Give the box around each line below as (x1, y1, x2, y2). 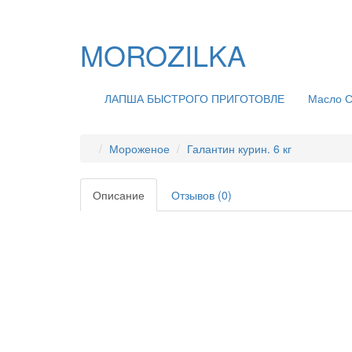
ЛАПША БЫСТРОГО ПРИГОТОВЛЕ (104, 90, 284, 106)
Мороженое (109, 141, 170, 156)
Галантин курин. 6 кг (187, 141, 291, 156)
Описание (93, 187, 145, 203)
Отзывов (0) (171, 187, 232, 203)
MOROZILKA (80, 35, 246, 75)
